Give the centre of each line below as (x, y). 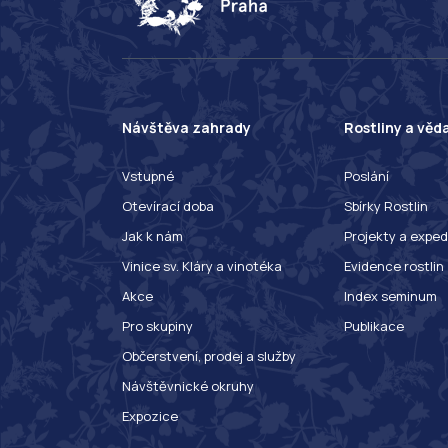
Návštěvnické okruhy (188, 385)
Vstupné (148, 175)
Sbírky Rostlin (385, 205)
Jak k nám (152, 235)
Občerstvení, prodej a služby (209, 355)
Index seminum (390, 295)
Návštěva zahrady (186, 128)
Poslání (366, 175)
